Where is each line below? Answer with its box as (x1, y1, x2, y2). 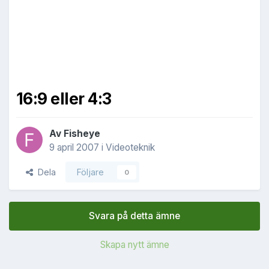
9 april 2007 (49, 142, 99, 154)
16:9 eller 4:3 (16, 89, 112, 109)
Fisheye (64, 128, 100, 140)
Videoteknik (106, 142, 155, 154)
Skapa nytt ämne (100, 239, 169, 251)
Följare (77, 167, 104, 178)
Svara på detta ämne (89, 210, 180, 222)
